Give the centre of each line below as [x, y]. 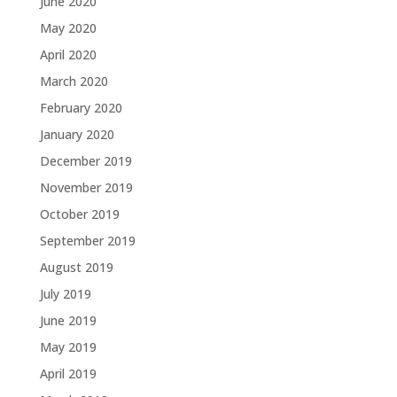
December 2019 [86, 161]
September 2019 [87, 241]
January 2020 [77, 135]
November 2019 [86, 188]
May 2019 [68, 347]
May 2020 [68, 28]
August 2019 [76, 268]
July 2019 [65, 294]
